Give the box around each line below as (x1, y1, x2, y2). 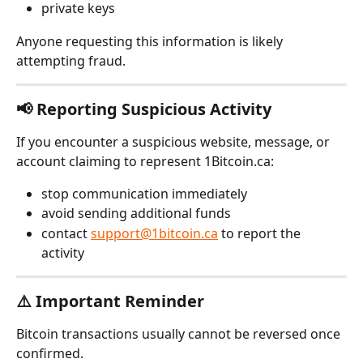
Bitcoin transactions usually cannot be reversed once (16, 324, 344, 343)
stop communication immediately (41, 184, 247, 203)
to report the (218, 224, 304, 242)
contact (41, 224, 91, 242)
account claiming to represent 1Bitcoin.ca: (16, 152, 274, 170)
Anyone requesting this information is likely (16, 32, 286, 50)
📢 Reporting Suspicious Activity (16, 97, 271, 120)
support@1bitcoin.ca (91, 224, 218, 242)
